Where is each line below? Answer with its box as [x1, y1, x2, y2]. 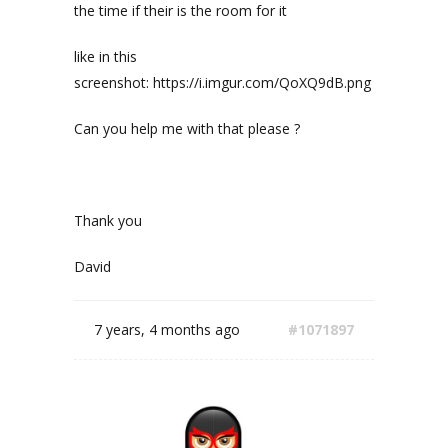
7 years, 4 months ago [94, 320, 240, 339]
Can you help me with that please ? [74, 119, 300, 138]
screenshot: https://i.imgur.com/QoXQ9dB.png [74, 73, 371, 92]
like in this [74, 47, 137, 66]
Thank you [74, 211, 142, 230]
